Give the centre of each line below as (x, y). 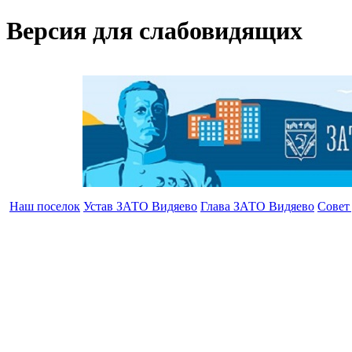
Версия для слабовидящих (154, 31)
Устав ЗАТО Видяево (140, 206)
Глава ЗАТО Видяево (257, 206)
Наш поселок (45, 206)
